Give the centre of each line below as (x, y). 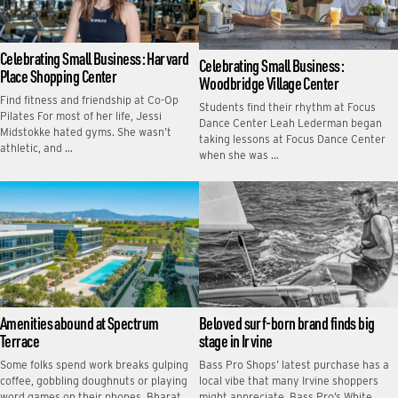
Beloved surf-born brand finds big (287, 323)
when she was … (239, 155)
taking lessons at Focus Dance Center (292, 139)
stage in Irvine (236, 341)
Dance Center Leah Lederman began (291, 123)
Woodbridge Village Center (269, 84)
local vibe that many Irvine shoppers (289, 380)
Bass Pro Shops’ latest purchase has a (294, 364)
